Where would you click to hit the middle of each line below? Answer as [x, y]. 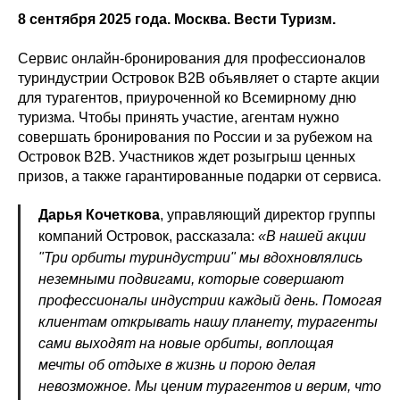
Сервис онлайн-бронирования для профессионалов [192, 59]
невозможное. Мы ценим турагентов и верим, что [210, 387]
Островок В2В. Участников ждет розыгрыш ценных [187, 157]
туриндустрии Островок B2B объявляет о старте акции [199, 79]
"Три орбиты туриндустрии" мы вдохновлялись [200, 258]
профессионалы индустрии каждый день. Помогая [210, 301]
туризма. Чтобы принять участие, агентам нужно [179, 118]
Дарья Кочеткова [99, 215]
